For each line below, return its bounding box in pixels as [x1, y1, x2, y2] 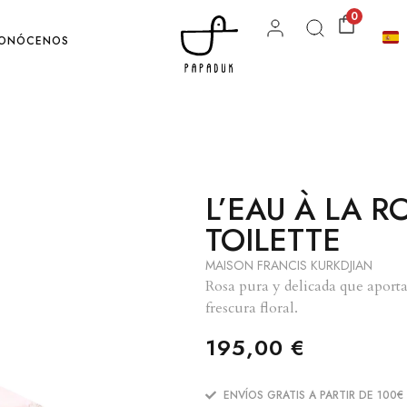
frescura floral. [205, 298, 298, 318]
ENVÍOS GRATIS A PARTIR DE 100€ [223, 386, 403, 403]
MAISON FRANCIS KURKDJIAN [205, 256, 372, 274]
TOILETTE [205, 218, 341, 263]
